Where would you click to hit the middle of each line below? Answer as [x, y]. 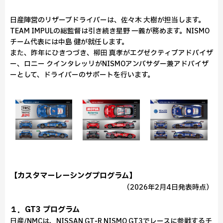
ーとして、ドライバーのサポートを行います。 [82, 75]
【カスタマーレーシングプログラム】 [77, 176]
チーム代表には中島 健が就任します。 [69, 42]
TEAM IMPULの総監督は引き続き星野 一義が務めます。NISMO [110, 31]
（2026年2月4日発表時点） [168, 187]
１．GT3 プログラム [45, 210]
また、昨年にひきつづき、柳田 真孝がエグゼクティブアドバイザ [111, 53]
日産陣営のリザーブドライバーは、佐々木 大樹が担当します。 [108, 20]
